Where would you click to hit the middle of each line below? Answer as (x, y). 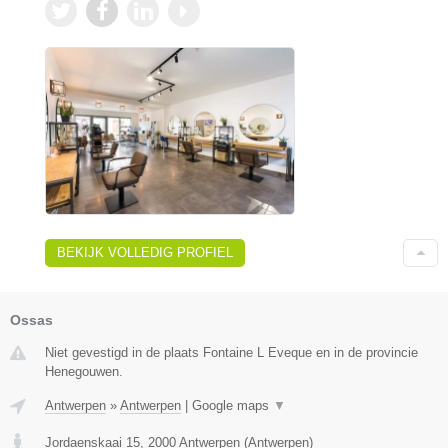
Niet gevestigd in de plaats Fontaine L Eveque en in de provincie (231, 352)
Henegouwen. (84, 371)
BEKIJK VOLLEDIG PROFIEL (145, 252)
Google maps (232, 405)
